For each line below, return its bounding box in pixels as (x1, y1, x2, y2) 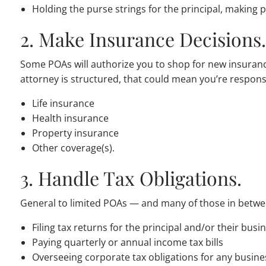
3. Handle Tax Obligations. (20, 165, 242, 191)
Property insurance (32, 126, 119, 140)
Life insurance (32, 97, 95, 110)
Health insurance (32, 112, 109, 125)
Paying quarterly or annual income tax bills (32, 236, 224, 249)
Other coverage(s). (32, 141, 115, 155)
